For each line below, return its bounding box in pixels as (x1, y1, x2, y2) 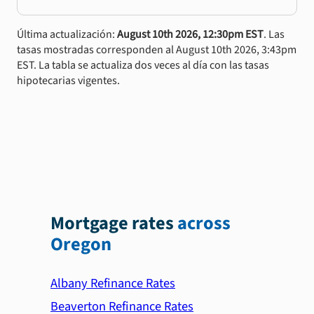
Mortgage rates (50, 210, 174, 238)
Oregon (50, 231, 111, 259)
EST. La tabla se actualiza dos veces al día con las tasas (17, 57, 269, 73)
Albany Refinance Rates (50, 273, 175, 292)
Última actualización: (17, 26, 117, 42)
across (177, 210, 231, 238)
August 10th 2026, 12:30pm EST (117, 26, 264, 42)
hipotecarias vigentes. (17, 72, 120, 88)
